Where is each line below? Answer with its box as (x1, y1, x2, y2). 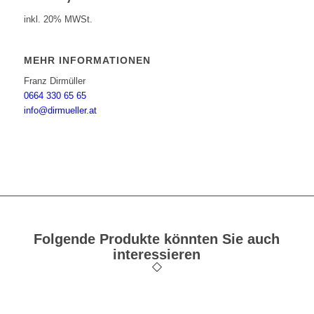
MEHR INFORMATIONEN (23, 54, 151, 66)
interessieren (113, 246, 201, 262)
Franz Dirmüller (23, 75, 86, 86)
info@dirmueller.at (23, 104, 97, 116)
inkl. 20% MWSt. (23, 13, 93, 25)
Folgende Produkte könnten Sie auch (34, 231, 280, 247)
